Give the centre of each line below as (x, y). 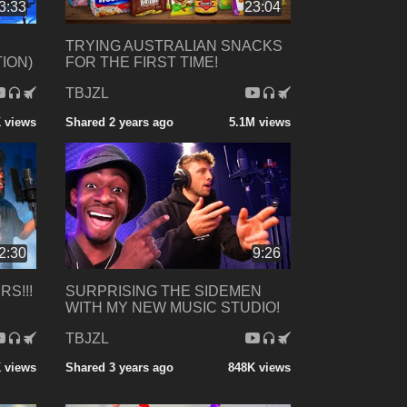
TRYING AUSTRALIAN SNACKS (174, 45)
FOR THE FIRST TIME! (141, 62)
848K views (259, 368)
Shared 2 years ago (119, 122)
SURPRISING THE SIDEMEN (163, 292)
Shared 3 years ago (119, 368)
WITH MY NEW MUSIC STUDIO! (172, 308)
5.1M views (259, 122)
